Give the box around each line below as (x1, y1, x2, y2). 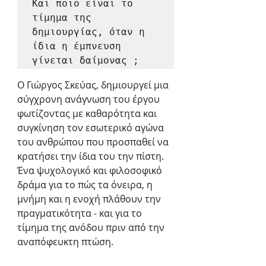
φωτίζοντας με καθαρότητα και (17, 107, 159, 121)
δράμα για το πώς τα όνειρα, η (17, 178, 155, 192)
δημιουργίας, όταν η (32, 26, 145, 38)
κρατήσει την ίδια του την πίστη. (17, 150, 166, 163)
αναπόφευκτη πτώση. (17, 235, 113, 249)
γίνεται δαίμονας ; (32, 55, 139, 66)
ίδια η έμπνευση (32, 40, 121, 52)
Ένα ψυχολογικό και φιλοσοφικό (17, 164, 164, 178)
